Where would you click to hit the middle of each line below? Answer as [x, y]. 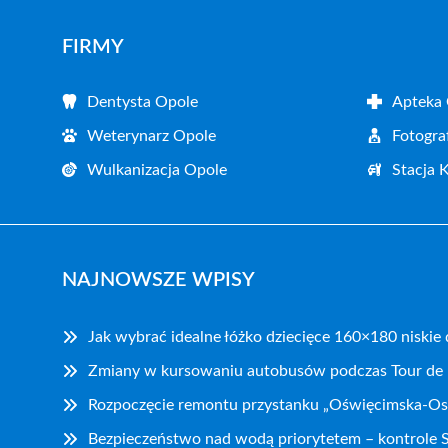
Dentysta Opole [142, 101]
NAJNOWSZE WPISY [158, 279]
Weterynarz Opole [151, 135]
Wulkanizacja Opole [157, 169]
